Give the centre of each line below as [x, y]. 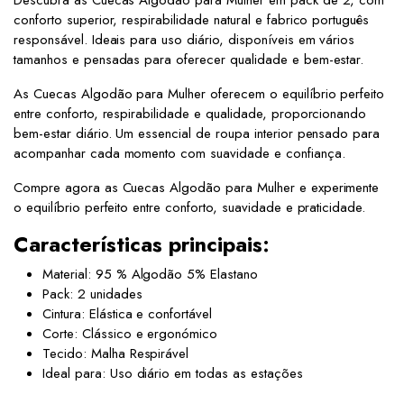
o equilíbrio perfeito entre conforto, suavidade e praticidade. [190, 208]
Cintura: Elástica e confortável [128, 314]
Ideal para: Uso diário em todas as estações [173, 374]
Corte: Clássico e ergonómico [130, 334]
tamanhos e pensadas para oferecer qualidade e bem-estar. [189, 60]
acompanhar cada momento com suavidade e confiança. [179, 154]
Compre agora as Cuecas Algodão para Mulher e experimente [197, 188]
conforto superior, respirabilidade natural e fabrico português [192, 20]
